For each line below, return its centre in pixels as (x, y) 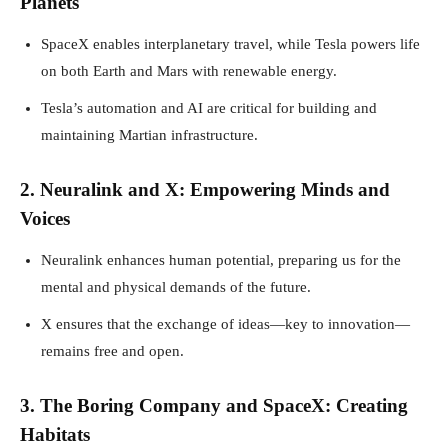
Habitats (55, 434)
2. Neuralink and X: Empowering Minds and (205, 189)
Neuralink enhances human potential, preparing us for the (221, 259)
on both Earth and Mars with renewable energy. (189, 70)
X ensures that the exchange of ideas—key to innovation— (225, 323)
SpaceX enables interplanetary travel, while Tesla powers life (230, 43)
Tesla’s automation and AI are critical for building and (209, 107)
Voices (45, 218)
